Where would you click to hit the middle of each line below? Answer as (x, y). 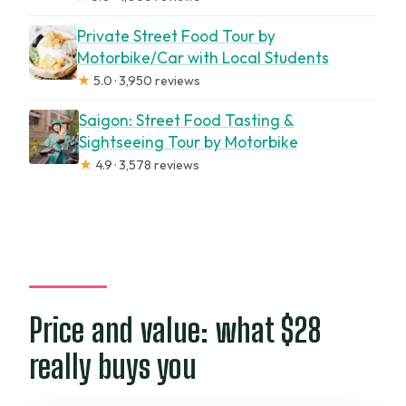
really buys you (113, 367)
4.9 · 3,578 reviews (145, 165)
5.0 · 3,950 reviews (145, 81)
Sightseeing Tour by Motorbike (188, 142)
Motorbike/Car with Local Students (203, 58)
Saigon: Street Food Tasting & (186, 121)
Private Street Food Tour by (176, 36)
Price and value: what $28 (176, 331)
